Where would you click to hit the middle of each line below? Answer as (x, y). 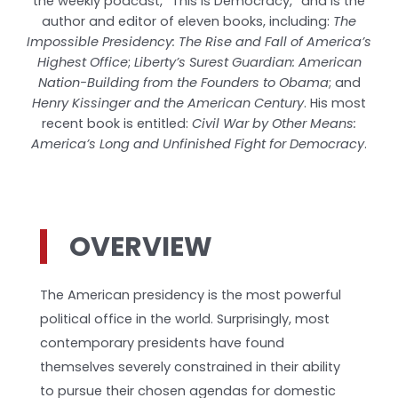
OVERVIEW (141, 247)
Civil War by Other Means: (274, 124)
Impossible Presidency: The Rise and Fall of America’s (199, 42)
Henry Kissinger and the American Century (168, 103)
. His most (335, 103)
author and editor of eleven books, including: (187, 22)
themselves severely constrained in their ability (191, 366)
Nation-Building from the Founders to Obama (183, 83)
